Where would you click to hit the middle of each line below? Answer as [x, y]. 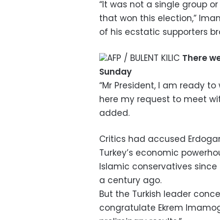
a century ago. [130, 180]
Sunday [115, 72]
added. [114, 113]
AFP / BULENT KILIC [145, 58]
